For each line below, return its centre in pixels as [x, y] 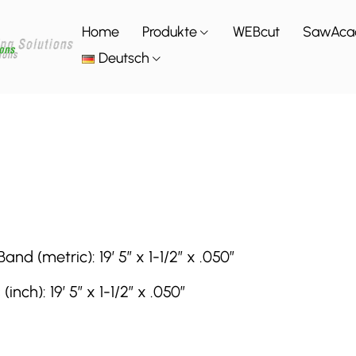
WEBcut [256, 32]
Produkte [169, 32]
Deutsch [124, 58]
